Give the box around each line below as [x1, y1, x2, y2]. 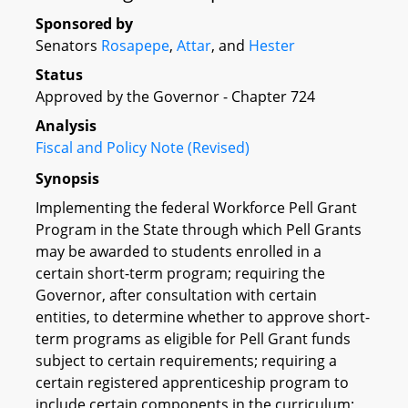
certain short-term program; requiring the [36, 262, 325, 283]
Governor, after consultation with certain [36, 284, 317, 305]
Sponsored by [36, 14, 133, 34]
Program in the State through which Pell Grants [36, 219, 362, 240]
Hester [249, 36, 295, 56]
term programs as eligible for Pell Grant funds [36, 328, 351, 349]
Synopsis [36, 168, 99, 189]
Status [36, 65, 83, 85]
